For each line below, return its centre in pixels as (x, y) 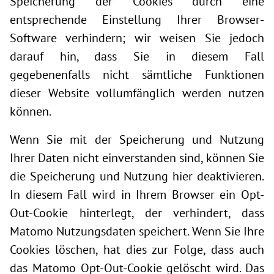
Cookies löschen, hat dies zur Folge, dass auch (137, 250)
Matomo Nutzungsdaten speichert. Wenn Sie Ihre (137, 231)
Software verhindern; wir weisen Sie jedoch (137, 38)
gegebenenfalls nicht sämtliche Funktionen (137, 75)
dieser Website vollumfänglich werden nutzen (137, 93)
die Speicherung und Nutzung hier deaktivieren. (137, 176)
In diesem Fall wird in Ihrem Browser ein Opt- (137, 194)
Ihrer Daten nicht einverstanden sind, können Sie (137, 158)
